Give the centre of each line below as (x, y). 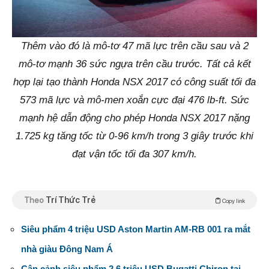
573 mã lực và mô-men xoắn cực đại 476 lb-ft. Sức (134, 100)
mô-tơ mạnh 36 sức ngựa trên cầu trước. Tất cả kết (134, 64)
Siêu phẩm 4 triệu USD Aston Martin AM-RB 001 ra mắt (136, 229)
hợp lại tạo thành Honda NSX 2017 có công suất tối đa (134, 82)
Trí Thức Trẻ (71, 200)
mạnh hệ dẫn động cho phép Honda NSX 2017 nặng (134, 118)
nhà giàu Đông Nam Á (67, 249)
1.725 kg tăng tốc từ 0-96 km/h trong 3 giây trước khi (134, 136)
